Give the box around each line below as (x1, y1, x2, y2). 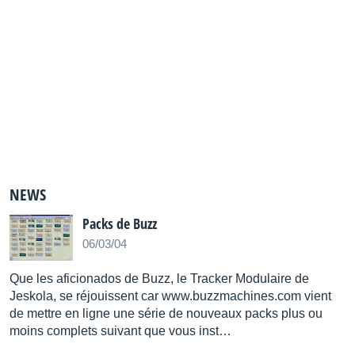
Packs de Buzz (82, 214, 157, 233)
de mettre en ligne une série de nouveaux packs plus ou (10, 307, 323, 320)
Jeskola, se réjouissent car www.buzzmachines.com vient (10, 289, 331, 303)
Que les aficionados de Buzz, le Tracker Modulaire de (10, 272, 309, 285)
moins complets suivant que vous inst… (10, 324, 231, 338)
